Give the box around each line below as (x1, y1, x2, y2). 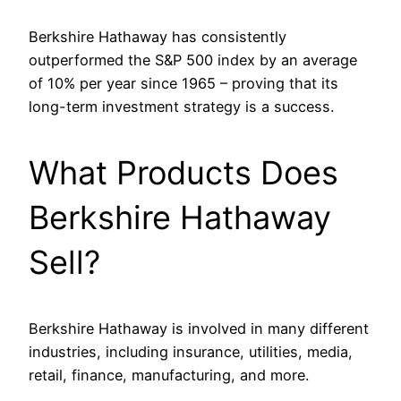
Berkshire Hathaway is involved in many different (29, 320, 369, 338)
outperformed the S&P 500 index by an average (29, 51, 357, 70)
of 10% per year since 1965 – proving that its (29, 74, 338, 93)
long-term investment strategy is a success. (29, 98, 334, 116)
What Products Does (29, 153, 338, 193)
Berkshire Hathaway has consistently (29, 28, 286, 47)
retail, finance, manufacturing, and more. (29, 366, 309, 385)
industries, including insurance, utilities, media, (29, 343, 353, 362)
